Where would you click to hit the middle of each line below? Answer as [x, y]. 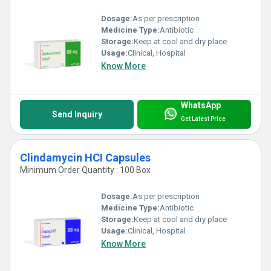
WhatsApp [201, 105]
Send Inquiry [77, 114]
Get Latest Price [203, 119]
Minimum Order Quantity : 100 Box [85, 170]
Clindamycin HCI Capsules [85, 157]
